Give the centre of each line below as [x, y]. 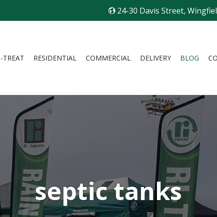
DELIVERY [156, 58]
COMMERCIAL [108, 58]
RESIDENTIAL [55, 58]
